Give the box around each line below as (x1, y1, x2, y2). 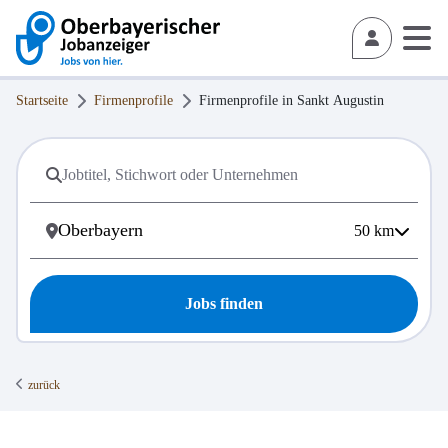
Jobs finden (185, 295, 263, 313)
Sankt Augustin (297, 93, 384, 108)
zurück (28, 378, 60, 393)
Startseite (16, 93, 68, 108)
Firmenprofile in (199, 93, 297, 108)
